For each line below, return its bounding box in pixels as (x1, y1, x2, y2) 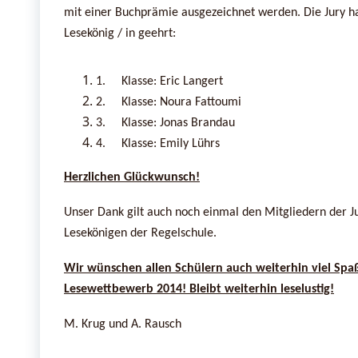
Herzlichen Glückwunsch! (64, 170, 200, 184)
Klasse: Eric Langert (121, 74, 223, 88)
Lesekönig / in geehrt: (64, 26, 176, 40)
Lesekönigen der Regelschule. (64, 226, 217, 240)
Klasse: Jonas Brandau (121, 116, 235, 129)
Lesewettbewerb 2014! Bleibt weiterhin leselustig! (64, 282, 334, 296)
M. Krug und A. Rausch (64, 317, 197, 331)
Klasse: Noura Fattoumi (121, 95, 241, 109)
